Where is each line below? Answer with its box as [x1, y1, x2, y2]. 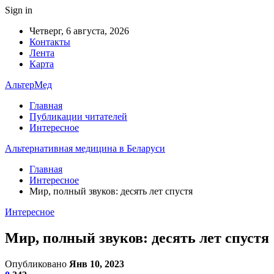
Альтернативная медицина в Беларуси [5, 143, 165, 154]
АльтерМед [5, 80, 52, 90]
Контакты [29, 37, 70, 47]
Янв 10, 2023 [69, 258, 124, 269]
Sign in [5, 5, 32, 15]
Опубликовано [5, 258, 69, 269]
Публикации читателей [29, 111, 127, 122]
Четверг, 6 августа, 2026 [29, 26, 129, 36]
